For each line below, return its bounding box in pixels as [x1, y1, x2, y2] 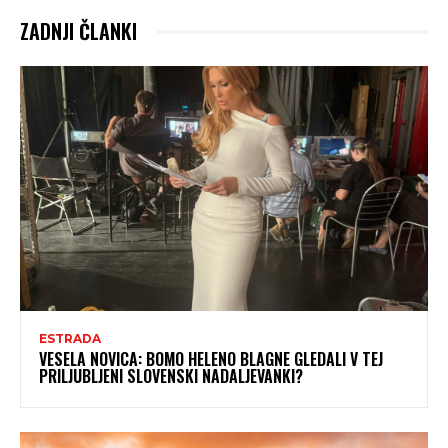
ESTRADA [39, 330, 101, 346]
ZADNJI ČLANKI [20, 16, 137, 47]
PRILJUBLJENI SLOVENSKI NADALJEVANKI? [39, 363, 303, 388]
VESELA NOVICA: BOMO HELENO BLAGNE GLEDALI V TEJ [39, 346, 383, 371]
